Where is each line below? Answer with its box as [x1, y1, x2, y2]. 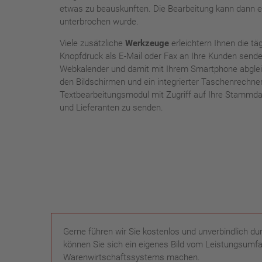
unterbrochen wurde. [60, 16, 139, 27]
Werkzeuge [125, 38, 169, 49]
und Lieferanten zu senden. [60, 102, 166, 113]
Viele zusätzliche [60, 38, 125, 49]
